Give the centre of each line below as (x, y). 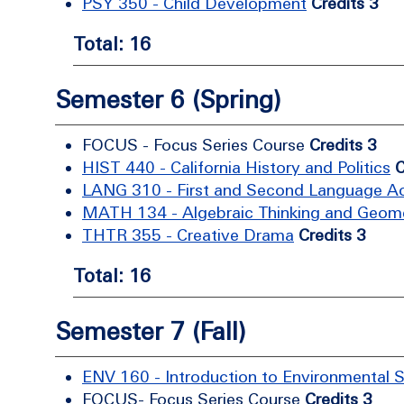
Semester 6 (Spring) (168, 100)
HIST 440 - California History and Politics (236, 167)
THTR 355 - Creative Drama (188, 235)
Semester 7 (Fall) (150, 331)
